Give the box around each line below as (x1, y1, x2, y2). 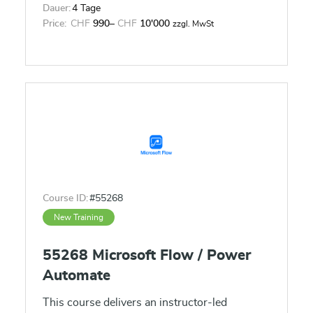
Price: (43, 19, 66, 29)
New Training (54, 213, 103, 221)
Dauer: (43, 3, 71, 13)
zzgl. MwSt (173, 20, 214, 28)
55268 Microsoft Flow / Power (43, 248, 251, 263)
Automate (43, 268, 110, 283)
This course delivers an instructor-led (43, 297, 227, 308)
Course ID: (43, 194, 88, 203)
